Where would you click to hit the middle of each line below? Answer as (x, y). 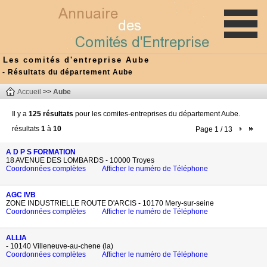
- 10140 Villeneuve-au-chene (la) (60, 246)
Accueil (29, 92)
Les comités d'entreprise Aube (76, 60)
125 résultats (51, 114)
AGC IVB (21, 195)
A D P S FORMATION (41, 152)
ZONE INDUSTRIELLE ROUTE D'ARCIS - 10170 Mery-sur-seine (110, 203)
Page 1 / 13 (214, 129)
